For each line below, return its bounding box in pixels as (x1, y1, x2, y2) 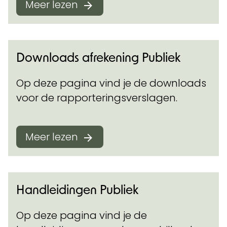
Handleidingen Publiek (16, 182, 138, 197)
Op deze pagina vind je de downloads (16, 76, 206, 90)
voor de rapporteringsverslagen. (16, 91, 177, 105)
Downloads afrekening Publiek (16, 50, 180, 64)
